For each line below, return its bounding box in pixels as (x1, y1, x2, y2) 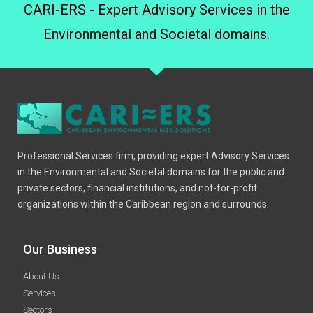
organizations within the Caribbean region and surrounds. (17, 198, 269, 210)
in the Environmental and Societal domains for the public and (17, 166, 284, 177)
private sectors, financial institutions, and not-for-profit (17, 182, 257, 194)
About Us (22, 271, 59, 282)
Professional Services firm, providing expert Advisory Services (17, 150, 289, 161)
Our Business (22, 242, 97, 257)
